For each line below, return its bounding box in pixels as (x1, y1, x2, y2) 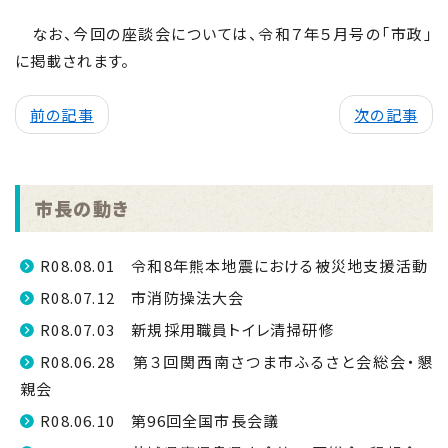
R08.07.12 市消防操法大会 (40, 287, 245, 308)
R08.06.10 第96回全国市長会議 (40, 410, 280, 431)
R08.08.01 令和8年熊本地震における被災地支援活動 (40, 255, 429, 276)
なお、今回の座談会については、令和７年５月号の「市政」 (15, 23, 433, 44)
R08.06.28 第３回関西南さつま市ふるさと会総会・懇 (40, 351, 433, 372)
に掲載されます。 (15, 50, 131, 71)
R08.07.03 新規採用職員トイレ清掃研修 (40, 319, 335, 340)
